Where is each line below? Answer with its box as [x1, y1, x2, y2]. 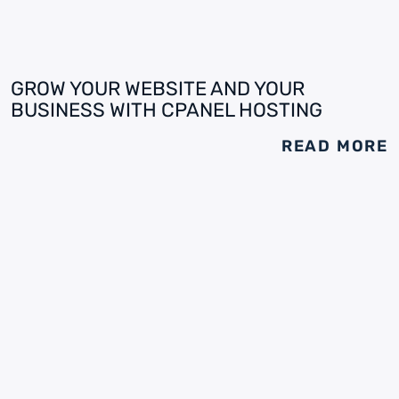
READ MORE [281, 136, 388, 156]
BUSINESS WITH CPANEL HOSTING [11, 98, 322, 122]
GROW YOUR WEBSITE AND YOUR [11, 77, 305, 101]
